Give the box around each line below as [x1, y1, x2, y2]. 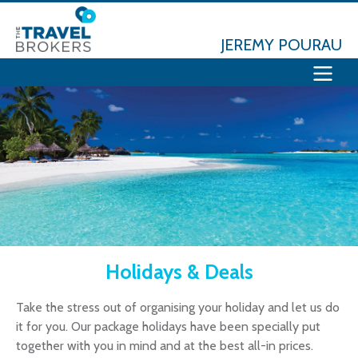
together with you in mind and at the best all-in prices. [16, 338, 313, 353]
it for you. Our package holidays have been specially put [16, 319, 320, 334]
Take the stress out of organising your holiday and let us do [16, 300, 340, 315]
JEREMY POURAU [221, 35, 342, 54]
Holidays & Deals [105, 260, 253, 284]
